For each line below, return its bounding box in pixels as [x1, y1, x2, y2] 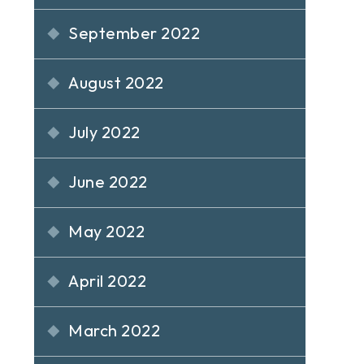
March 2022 [68, 320, 161, 340]
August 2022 [68, 72, 164, 93]
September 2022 [68, 23, 201, 43]
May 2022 [68, 221, 145, 241]
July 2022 [68, 122, 141, 142]
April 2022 [68, 271, 147, 291]
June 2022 [68, 171, 148, 192]
